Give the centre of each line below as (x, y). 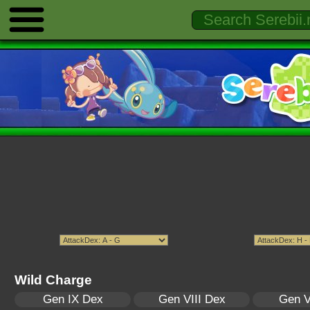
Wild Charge (53, 280)
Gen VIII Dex (192, 299)
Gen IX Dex (73, 299)
